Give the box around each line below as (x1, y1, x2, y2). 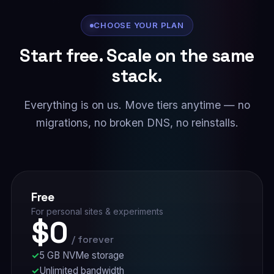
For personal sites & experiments (31, 206, 163, 217)
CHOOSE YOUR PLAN (94, 20, 184, 30)
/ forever (71, 233, 114, 246)
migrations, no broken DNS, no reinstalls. (35, 116, 239, 129)
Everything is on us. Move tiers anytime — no (24, 98, 250, 111)
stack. (111, 65, 163, 87)
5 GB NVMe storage (39, 250, 124, 261)
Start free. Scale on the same (20, 45, 254, 67)
